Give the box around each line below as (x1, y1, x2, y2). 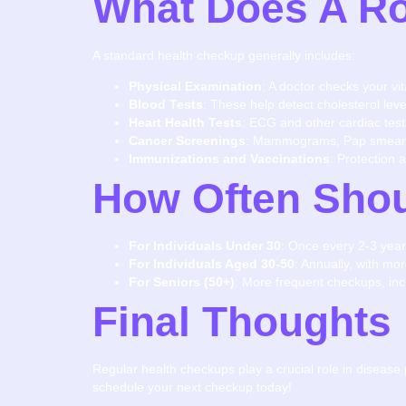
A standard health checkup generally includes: (92, 47, 355, 63)
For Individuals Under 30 (129, 238, 281, 254)
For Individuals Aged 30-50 (129, 256, 295, 272)
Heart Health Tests (129, 115, 242, 130)
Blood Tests (129, 97, 203, 112)
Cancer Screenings (129, 133, 246, 149)
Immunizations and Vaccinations (129, 151, 330, 167)
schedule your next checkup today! (92, 380, 292, 395)
